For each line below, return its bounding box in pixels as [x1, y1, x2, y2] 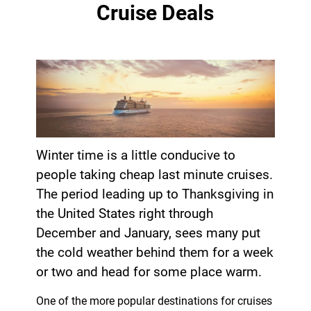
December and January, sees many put [35, 226, 260, 242]
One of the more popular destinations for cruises [35, 294, 272, 308]
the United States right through [35, 206, 213, 222]
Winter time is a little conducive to [35, 148, 235, 164]
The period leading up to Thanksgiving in [35, 187, 274, 203]
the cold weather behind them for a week [35, 245, 274, 261]
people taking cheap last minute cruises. [35, 167, 273, 183]
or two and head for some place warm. [35, 264, 262, 280]
